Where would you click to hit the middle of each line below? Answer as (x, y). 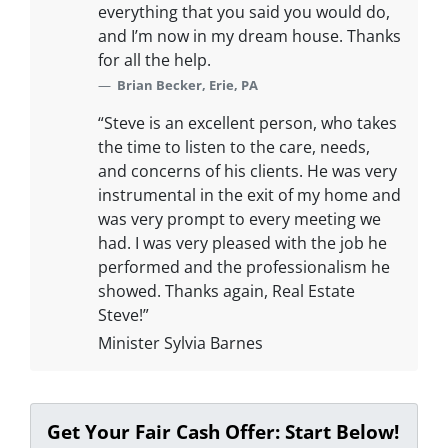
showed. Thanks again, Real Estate (226, 291)
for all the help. (154, 60)
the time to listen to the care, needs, (234, 147)
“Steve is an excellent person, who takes (247, 123)
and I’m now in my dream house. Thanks (249, 36)
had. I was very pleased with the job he (242, 243)
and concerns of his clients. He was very (247, 171)
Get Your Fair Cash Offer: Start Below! (223, 431)
